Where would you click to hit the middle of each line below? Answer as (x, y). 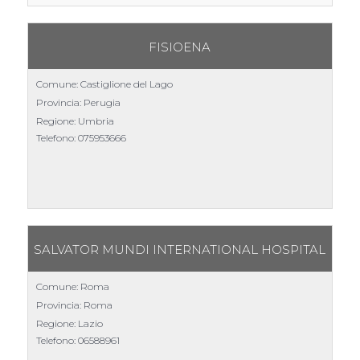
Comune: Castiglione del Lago (104, 84)
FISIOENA (180, 47)
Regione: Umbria (75, 121)
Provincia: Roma (74, 305)
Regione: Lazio (69, 323)
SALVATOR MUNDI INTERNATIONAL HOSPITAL (180, 249)
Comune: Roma (72, 286)
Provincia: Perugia (78, 102)
